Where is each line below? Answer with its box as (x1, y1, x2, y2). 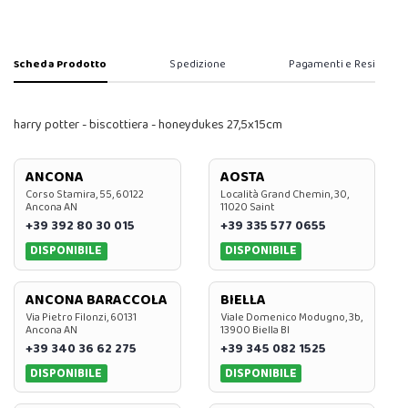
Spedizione (169, 56, 227, 74)
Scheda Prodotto (14, 56, 107, 74)
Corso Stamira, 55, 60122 (25, 186, 144, 204)
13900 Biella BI (219, 321, 290, 339)
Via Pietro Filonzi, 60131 (25, 308, 137, 326)
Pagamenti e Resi (289, 56, 376, 74)
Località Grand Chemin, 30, (219, 186, 349, 204)
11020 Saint (219, 199, 275, 217)
